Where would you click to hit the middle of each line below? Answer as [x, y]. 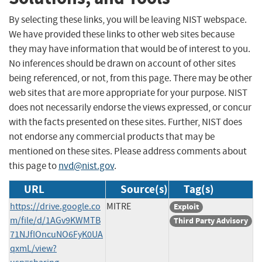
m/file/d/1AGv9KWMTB [55, 220]
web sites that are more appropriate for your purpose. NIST [128, 92]
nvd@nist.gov [86, 166]
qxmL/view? [33, 248]
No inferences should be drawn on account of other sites [122, 63]
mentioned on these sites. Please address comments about [128, 151]
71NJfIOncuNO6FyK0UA [56, 234]
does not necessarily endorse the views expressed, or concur [130, 107]
